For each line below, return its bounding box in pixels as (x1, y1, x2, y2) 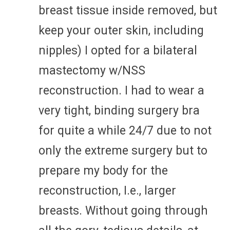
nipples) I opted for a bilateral (39, 43, 197, 57)
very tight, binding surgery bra (39, 103, 200, 118)
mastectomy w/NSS (39, 63, 145, 78)
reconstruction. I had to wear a (39, 83, 204, 98)
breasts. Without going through (39, 203, 208, 218)
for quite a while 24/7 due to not (39, 123, 212, 138)
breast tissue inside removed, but (39, 3, 217, 17)
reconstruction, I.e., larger (39, 183, 176, 198)
